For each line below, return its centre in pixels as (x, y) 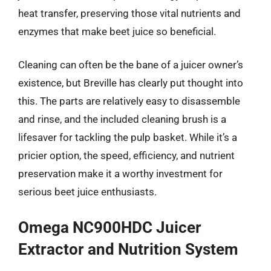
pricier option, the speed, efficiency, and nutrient (126, 155)
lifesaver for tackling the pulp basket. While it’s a (128, 137)
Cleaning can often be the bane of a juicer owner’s (131, 65)
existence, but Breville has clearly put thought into (131, 83)
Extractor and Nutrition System (128, 249)
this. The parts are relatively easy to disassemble (129, 101)
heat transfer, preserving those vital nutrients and (129, 13)
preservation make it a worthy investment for (120, 174)
